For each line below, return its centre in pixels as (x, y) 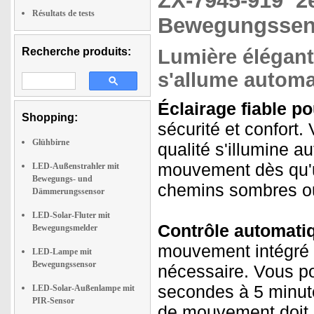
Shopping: (50, 117)
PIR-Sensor (53, 301)
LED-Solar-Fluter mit (71, 215)
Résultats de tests (63, 13)
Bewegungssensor (64, 264)
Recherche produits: (76, 52)
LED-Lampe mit (62, 252)
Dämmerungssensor (68, 191)
